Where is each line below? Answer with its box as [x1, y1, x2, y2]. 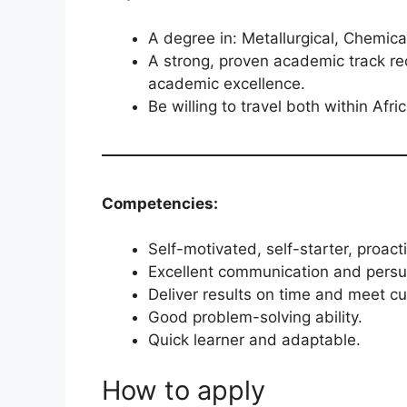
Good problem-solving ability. [148, 308, 362, 327]
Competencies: [102, 194, 218, 213]
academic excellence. [148, 74, 305, 93]
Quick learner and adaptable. [148, 331, 361, 350]
